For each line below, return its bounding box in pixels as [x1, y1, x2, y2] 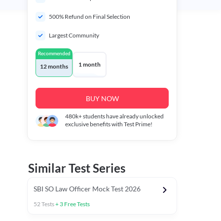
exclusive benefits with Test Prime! [65, 120, 152, 128]
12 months [40, 63, 68, 70]
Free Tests [63, 200, 90, 208]
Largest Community [49, 32, 99, 39]
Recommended [37, 51, 71, 56]
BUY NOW [85, 94, 119, 103]
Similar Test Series [28, 161, 125, 175]
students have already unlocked [82, 112, 164, 120]
